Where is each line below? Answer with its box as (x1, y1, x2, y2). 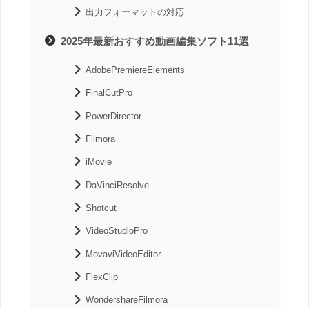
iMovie (86, 157, 112, 168)
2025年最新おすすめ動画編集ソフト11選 (61, 34, 250, 47)
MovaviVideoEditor (86, 248, 161, 259)
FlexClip (86, 272, 119, 283)
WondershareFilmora (86, 295, 168, 306)
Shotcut (86, 203, 117, 214)
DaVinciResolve (86, 179, 150, 190)
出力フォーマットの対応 (86, 6, 185, 17)
